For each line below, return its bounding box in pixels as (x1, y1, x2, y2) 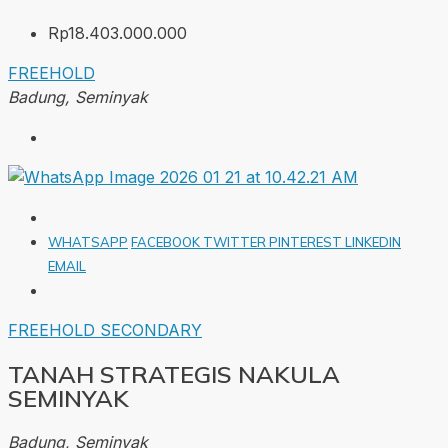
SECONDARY (100, 320, 202, 341)
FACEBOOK (131, 234, 203, 251)
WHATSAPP (48, 234, 128, 251)
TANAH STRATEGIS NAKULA (8, 359, 340, 390)
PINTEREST (269, 234, 345, 251)
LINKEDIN (345, 234, 401, 251)
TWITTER (203, 234, 269, 251)
